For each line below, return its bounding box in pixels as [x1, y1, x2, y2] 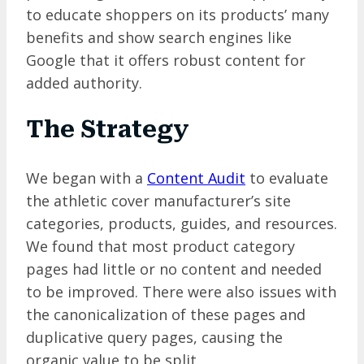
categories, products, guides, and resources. [26, 213, 337, 233]
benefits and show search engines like [26, 28, 292, 48]
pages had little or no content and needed [26, 258, 322, 279]
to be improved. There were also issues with [26, 281, 336, 301]
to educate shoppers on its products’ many [26, 5, 329, 25]
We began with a [26, 167, 147, 188]
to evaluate [245, 167, 328, 188]
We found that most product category [26, 236, 295, 256]
